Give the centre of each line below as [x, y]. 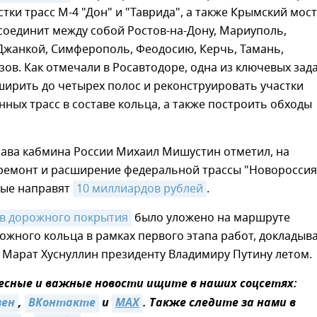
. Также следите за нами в [219, 304]
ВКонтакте [62, 304]
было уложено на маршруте [211, 218]
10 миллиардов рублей [140, 189]
